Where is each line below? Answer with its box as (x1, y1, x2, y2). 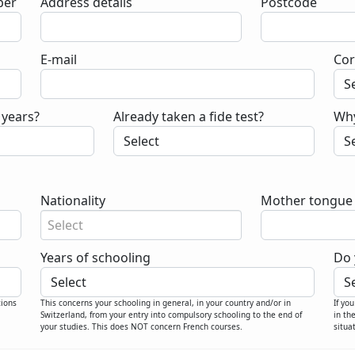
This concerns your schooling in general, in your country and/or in (40, 297, 291, 308)
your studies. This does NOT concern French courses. (40, 321, 242, 332)
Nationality (40, 192, 105, 209)
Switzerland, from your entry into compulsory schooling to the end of (40, 309, 302, 320)
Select (47, 216, 83, 234)
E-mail (40, 51, 77, 68)
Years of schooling (40, 249, 151, 266)
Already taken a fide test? (113, 108, 265, 125)
